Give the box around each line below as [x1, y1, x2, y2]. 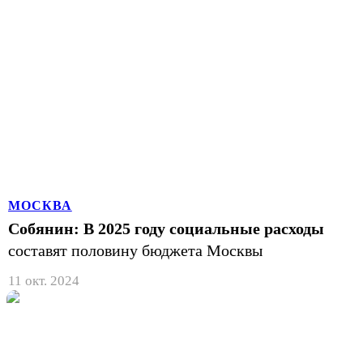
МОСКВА [8, 198, 72, 212]
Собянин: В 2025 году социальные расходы [8, 219, 324, 237]
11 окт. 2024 [8, 272, 79, 288]
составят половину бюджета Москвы [8, 241, 263, 259]
